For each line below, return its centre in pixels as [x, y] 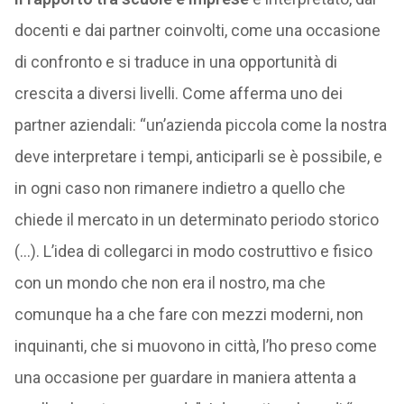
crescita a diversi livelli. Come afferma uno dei [178, 93]
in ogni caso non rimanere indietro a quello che [179, 188]
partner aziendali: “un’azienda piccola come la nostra [200, 125]
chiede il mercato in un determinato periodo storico [196, 220]
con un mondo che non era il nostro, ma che [170, 283]
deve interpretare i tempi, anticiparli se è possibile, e [198, 156]
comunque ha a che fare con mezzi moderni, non [188, 314]
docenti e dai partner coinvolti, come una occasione [197, 30]
